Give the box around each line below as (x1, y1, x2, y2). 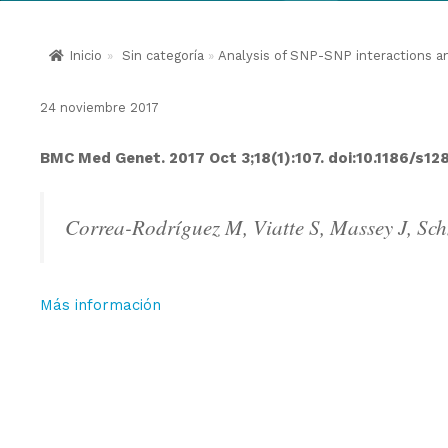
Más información (40, 296, 161, 314)
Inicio (69, 48, 102, 63)
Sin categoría (122, 48, 204, 63)
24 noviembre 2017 (40, 100, 159, 115)
